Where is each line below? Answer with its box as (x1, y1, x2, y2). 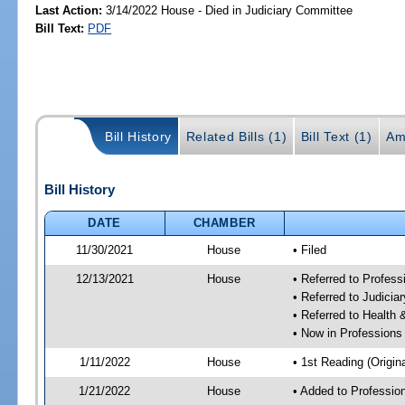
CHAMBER (193, 215, 257, 230)
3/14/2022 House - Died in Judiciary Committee (102, 3, 353, 17)
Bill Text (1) (300, 129, 372, 145)
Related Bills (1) (185, 129, 287, 145)
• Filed (292, 242, 326, 257)
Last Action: (35, 3, 103, 17)
